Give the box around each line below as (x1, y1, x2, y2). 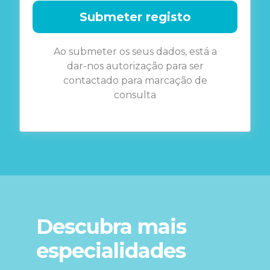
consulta (114, 89, 156, 101)
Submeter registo (79, 9, 191, 24)
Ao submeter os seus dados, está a (53, 45, 217, 57)
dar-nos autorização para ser (66, 60, 204, 72)
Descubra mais (36, 213, 186, 239)
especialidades (36, 237, 186, 263)
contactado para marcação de (63, 74, 207, 86)
